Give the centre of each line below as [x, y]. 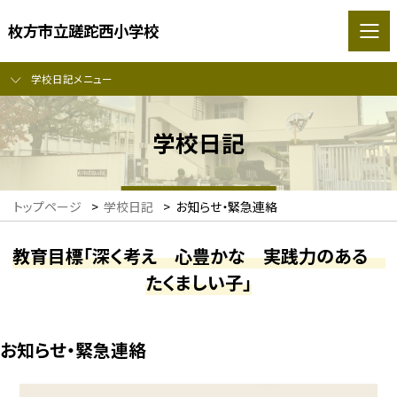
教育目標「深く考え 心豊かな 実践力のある [198, 255]
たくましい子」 [198, 282]
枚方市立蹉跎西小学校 [83, 30]
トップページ [47, 207]
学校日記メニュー [71, 79]
